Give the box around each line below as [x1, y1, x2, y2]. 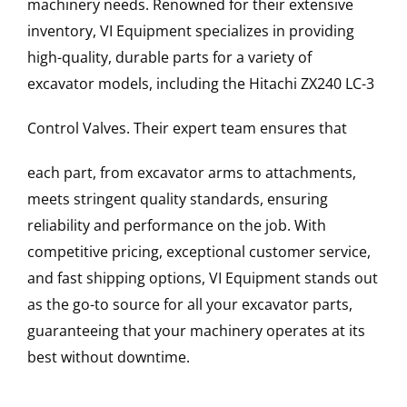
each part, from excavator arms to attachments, [26, 163, 356, 184]
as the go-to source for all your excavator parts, [26, 294, 352, 315]
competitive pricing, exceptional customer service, [26, 242, 371, 263]
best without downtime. [26, 347, 190, 368]
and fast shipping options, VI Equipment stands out [26, 268, 378, 289]
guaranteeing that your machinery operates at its [26, 321, 365, 342]
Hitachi [248, 74, 297, 94]
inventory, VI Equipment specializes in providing [26, 21, 354, 42]
